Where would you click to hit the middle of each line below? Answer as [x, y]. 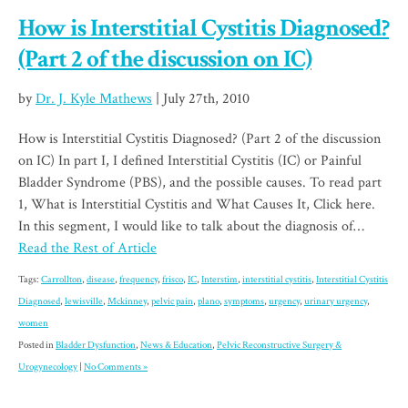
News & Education [176, 346]
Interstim [219, 280]
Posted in [37, 346]
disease [101, 280]
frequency [138, 280]
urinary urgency [336, 302]
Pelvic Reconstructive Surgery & [279, 346]
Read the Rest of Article [87, 249]
